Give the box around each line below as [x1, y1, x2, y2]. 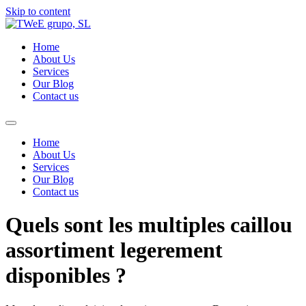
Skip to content [5, 5, 70, 17]
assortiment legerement [5, 238, 223, 263]
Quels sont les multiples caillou [5, 212, 292, 238]
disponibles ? [5, 263, 126, 288]
